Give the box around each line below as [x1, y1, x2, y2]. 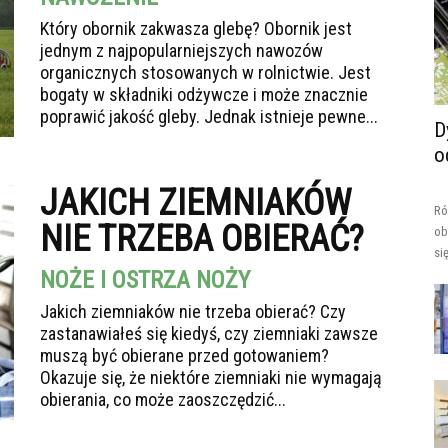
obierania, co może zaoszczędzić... [40, 389, 286, 410]
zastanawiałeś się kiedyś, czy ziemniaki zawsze [40, 323, 378, 344]
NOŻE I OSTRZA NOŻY [40, 266, 250, 294]
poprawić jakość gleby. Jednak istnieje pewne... [40, 106, 378, 127]
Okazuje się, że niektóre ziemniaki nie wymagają [40, 367, 382, 388]
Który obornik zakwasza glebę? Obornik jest [40, 18, 352, 39]
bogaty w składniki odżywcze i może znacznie [40, 84, 368, 105]
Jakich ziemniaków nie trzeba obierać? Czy [40, 301, 346, 322]
